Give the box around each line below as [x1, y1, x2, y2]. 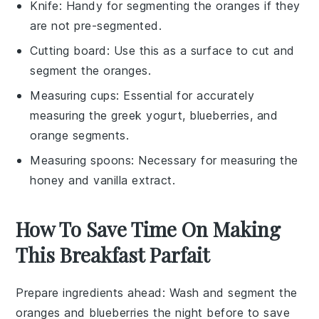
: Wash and [162, 286, 229, 300]
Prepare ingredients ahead [16, 286, 162, 300]
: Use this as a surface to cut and [106, 43, 295, 58]
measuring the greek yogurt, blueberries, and [30, 108, 278, 123]
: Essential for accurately [116, 88, 255, 103]
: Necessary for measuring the [131, 153, 298, 168]
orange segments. [30, 128, 130, 143]
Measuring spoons [30, 153, 132, 168]
